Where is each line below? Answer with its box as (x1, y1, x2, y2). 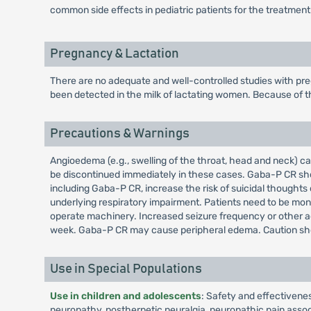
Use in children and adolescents (49, 290, 201, 302)
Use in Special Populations (49, 262, 202, 276)
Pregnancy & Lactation (49, 47, 179, 60)
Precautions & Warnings (49, 127, 190, 140)
